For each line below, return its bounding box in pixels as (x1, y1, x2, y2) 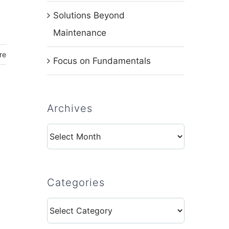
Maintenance (53, 28, 106, 38)
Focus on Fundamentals (53, 56, 151, 66)
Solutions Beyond (53, 10, 125, 20)
